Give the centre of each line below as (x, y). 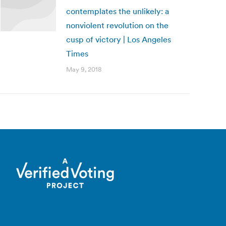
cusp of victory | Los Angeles (119, 39)
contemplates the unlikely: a (118, 11)
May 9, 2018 (84, 69)
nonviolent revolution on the (117, 25)
